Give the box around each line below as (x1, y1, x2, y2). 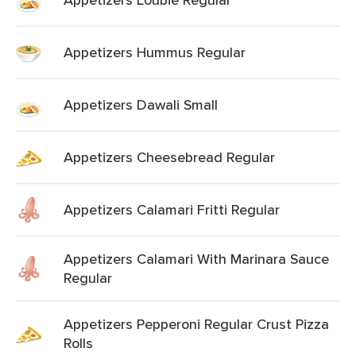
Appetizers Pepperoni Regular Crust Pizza (64, 314, 329, 334)
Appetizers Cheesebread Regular (64, 147, 275, 167)
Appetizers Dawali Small (64, 95, 218, 114)
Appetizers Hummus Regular (64, 42, 246, 62)
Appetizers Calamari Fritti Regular (64, 199, 280, 219)
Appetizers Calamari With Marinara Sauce (64, 249, 329, 269)
